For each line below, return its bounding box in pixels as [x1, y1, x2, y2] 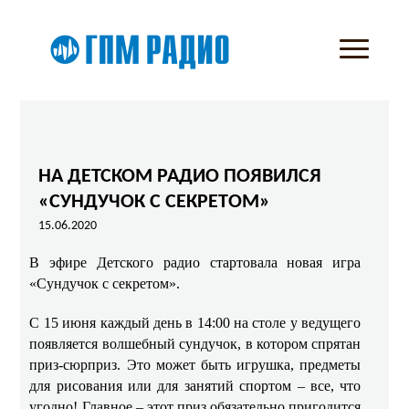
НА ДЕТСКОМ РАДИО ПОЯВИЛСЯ [38, 166, 322, 187]
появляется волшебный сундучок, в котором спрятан [29, 336, 362, 351]
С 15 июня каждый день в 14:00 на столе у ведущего [29, 315, 362, 330]
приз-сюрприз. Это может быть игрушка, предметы [29, 357, 362, 372]
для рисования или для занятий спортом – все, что [29, 378, 362, 393]
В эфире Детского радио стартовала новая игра [29, 255, 362, 270]
